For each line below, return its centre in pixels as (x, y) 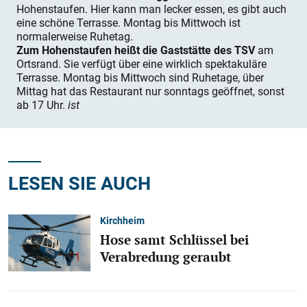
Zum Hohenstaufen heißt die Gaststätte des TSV (136, 50)
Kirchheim (122, 220)
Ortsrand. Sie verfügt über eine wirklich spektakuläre (142, 64)
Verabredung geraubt (166, 257)
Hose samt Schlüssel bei (174, 240)
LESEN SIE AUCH (79, 183)
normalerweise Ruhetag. (75, 37)
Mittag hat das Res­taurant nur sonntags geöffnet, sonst (150, 91)
